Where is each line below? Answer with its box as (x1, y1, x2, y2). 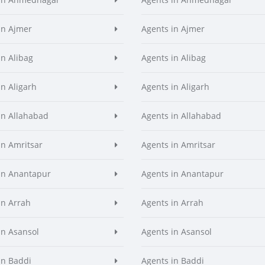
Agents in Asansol (141, 226, 212, 237)
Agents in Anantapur (141, 168, 224, 179)
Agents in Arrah (141, 197, 203, 208)
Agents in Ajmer (141, 23, 205, 34)
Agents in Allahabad (141, 110, 221, 121)
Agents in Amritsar (141, 139, 215, 150)
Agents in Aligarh (141, 81, 209, 92)
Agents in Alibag (141, 52, 206, 63)
